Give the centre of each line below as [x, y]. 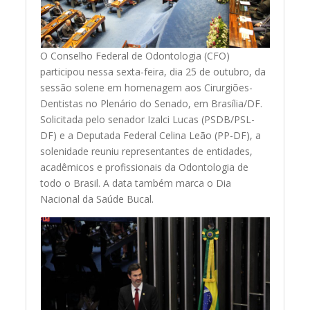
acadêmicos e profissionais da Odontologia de [145, 167]
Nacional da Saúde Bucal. [97, 199]
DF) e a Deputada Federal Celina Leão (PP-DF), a [151, 136]
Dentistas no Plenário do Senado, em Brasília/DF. [152, 104]
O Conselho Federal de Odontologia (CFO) [135, 56]
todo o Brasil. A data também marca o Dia [136, 183]
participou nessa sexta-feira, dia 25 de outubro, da [153, 72]
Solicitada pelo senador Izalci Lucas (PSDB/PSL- [148, 120]
